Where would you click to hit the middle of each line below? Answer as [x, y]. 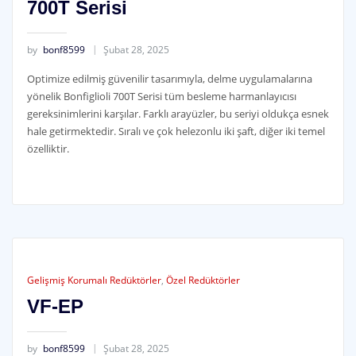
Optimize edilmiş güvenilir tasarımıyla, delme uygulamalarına [169, 78]
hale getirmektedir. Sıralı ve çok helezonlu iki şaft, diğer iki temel [176, 131]
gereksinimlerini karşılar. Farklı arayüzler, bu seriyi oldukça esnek [178, 113]
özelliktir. [48, 148]
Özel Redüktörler [203, 280]
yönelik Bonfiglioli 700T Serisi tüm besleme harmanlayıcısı [161, 96]
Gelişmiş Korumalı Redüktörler [94, 280]
